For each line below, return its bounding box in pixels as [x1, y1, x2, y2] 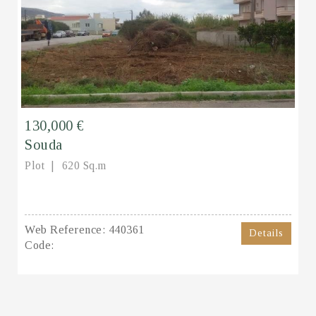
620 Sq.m [61, 159, 107, 171]
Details [249, 227, 284, 238]
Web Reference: [25, 223, 105, 236]
